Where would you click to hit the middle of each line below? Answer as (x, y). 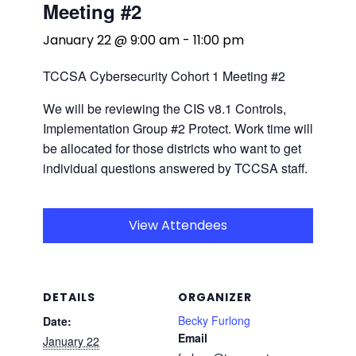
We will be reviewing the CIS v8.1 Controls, (164, 108)
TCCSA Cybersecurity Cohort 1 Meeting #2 (164, 75)
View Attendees (178, 225)
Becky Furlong (214, 320)
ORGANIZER (215, 297)
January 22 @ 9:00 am (111, 40)
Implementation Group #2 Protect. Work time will (178, 128)
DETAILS (69, 297)
